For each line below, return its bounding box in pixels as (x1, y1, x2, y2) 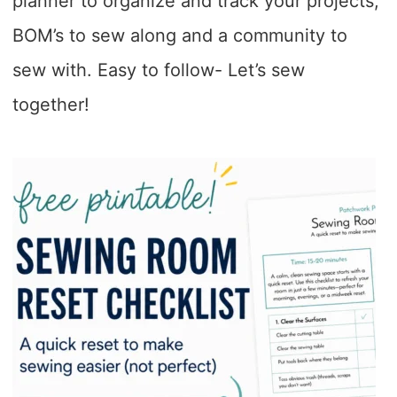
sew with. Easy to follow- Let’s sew (12, 59, 305, 82)
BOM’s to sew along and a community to (12, 25, 347, 47)
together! (12, 94, 90, 116)
